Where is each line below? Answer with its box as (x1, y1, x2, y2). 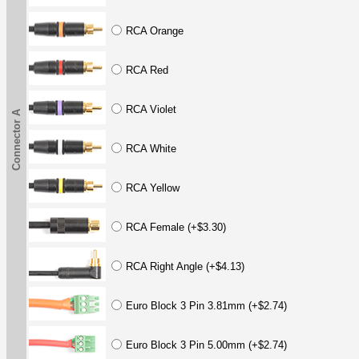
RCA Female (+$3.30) (126, 220, 226, 233)
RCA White (126, 142, 176, 155)
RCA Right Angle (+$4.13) (126, 260, 244, 272)
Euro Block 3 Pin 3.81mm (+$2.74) (126, 299, 287, 312)
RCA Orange (126, 24, 184, 37)
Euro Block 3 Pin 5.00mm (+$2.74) (126, 338, 287, 351)
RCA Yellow (126, 181, 179, 194)
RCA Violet (126, 103, 176, 115)
